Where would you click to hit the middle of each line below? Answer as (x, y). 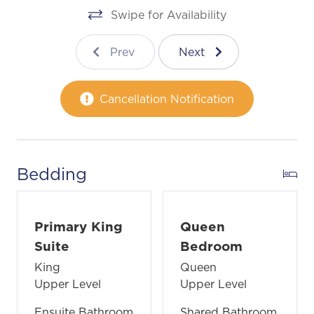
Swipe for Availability (168, 14)
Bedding (52, 173)
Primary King (78, 226)
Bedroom (211, 246)
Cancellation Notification (167, 98)
